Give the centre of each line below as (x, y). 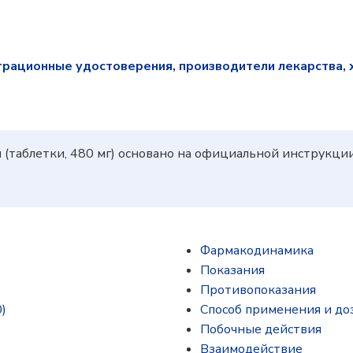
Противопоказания (258, 290)
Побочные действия (261, 329)
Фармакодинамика (257, 251)
